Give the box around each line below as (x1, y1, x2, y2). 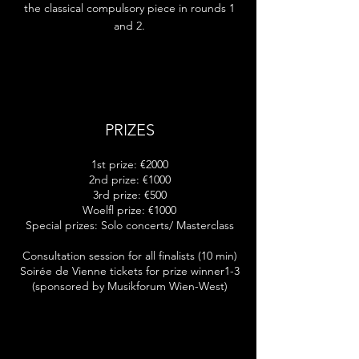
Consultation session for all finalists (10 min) (22, 248, 237, 263)
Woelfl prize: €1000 (83, 203, 176, 217)
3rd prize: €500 (92, 188, 167, 202)
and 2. (114, 18, 145, 33)
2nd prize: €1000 (88, 172, 171, 187)
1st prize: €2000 (91, 157, 168, 171)
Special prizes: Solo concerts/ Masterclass (25, 218, 234, 232)
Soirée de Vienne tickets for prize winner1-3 (19, 264, 240, 278)
